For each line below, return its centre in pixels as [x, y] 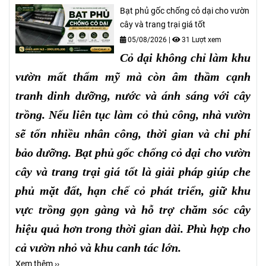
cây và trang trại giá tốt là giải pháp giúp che [133, 171]
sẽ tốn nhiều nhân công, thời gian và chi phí [133, 133]
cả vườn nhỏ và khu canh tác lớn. [98, 247]
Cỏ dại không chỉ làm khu [185, 57]
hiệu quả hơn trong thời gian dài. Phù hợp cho [133, 228]
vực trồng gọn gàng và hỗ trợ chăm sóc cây [133, 209]
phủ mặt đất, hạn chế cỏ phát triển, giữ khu [133, 190]
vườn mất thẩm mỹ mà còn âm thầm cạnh [133, 76]
